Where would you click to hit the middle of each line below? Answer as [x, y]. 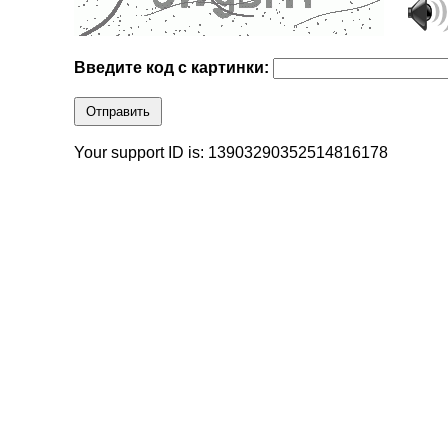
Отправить [118, 112]
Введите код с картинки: [174, 68]
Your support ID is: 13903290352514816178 [231, 153]
